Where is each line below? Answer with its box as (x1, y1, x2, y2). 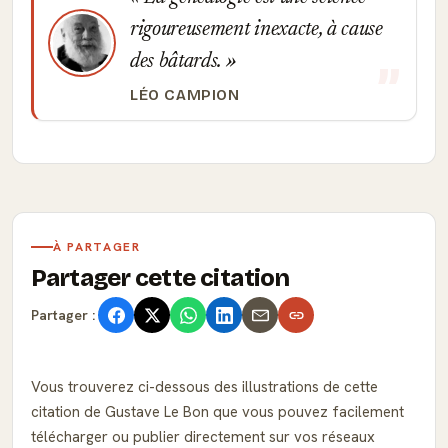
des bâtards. (130, 51, 226, 73)
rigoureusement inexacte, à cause (130, 19, 383, 41)
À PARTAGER (53, 239, 141, 255)
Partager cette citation (31, 264, 290, 292)
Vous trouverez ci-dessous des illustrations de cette (31, 377, 378, 397)
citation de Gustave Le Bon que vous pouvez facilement (31, 402, 404, 422)
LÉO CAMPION (130, 86, 240, 104)
